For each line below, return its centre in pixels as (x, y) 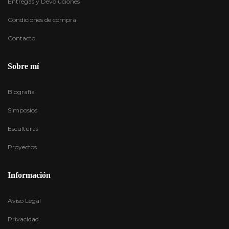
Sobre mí (23, 66)
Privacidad (23, 219)
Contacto (21, 38)
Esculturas (23, 129)
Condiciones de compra (42, 20)
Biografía (21, 92)
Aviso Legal (24, 201)
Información (29, 175)
